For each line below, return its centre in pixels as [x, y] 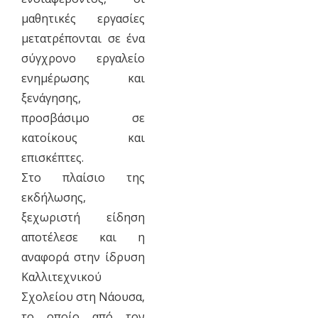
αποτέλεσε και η [83, 237]
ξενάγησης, [51, 98]
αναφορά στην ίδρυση [83, 257]
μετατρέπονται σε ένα [83, 38]
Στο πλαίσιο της [83, 177]
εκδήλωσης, [53, 197]
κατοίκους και [83, 137]
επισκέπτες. [52, 157]
